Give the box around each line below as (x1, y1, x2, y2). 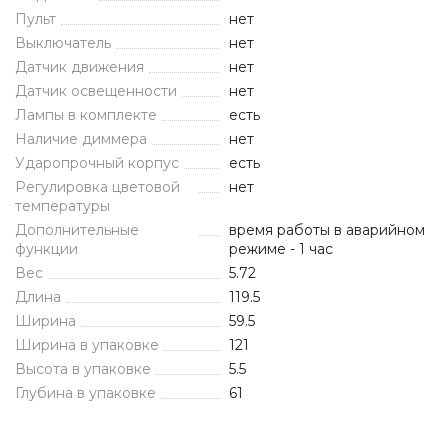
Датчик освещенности (15, 82, 177, 100)
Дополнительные (15, 221, 139, 239)
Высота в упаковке (15, 360, 151, 378)
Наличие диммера (15, 130, 147, 148)
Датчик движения (15, 58, 144, 76)
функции (15, 240, 78, 258)
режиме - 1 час (229, 240, 333, 258)
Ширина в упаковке (15, 336, 159, 354)
